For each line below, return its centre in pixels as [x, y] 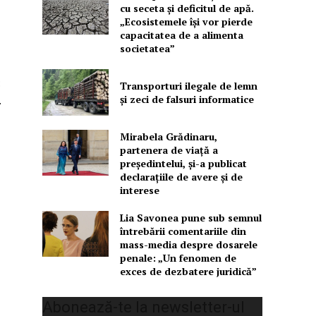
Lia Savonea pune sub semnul [190, 217]
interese [139, 190]
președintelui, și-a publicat [183, 163]
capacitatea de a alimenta [181, 35]
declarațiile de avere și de [181, 176]
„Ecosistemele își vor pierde [186, 22]
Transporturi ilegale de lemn [188, 85]
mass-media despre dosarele [188, 244]
